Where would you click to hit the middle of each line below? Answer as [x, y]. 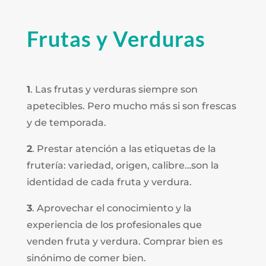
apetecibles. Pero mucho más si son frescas [131, 106]
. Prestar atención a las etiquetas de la [124, 148]
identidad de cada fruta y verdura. [109, 182]
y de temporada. [66, 122]
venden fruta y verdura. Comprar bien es [124, 241]
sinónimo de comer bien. [86, 258]
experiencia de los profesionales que [114, 224]
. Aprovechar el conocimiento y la [112, 208]
